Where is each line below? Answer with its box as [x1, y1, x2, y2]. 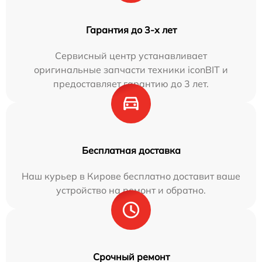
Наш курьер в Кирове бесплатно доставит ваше [22, 170, 240, 182]
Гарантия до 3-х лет [85, 23, 177, 36]
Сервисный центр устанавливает [55, 49, 207, 61]
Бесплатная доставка [81, 144, 181, 156]
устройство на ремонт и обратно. [56, 184, 206, 196]
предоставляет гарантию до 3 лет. [53, 77, 209, 89]
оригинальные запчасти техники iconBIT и [34, 63, 228, 75]
